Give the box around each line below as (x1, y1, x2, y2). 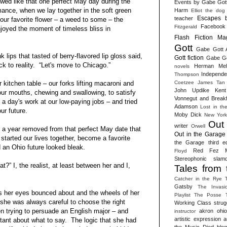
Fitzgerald (174, 23, 197, 29)
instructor (174, 208, 196, 214)
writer (174, 122, 188, 129)
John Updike (174, 87, 210, 93)
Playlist (174, 192, 191, 198)
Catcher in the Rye (174, 175, 222, 181)
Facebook (201, 23, 225, 29)
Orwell (191, 123, 206, 129)
